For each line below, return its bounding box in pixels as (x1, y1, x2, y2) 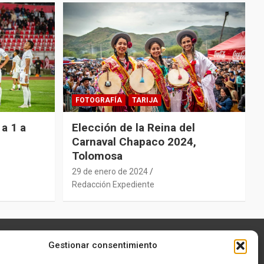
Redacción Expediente (71, 179, 154, 189)
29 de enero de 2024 (71, 166, 148, 176)
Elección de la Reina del (71, 120, 195, 134)
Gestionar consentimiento (48, 240, 158, 250)
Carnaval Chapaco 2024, (71, 134, 196, 148)
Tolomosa (71, 148, 123, 163)
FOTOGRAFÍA (75, 95, 122, 104)
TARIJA (131, 95, 158, 104)
